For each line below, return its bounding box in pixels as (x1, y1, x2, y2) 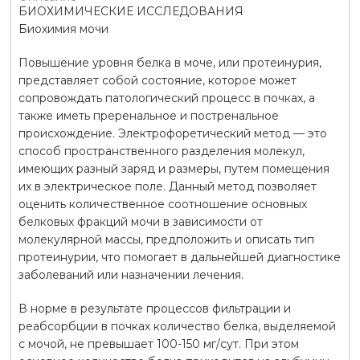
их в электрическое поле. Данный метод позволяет (18, 178, 317, 194)
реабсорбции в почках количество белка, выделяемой (18, 318, 336, 333)
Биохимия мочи (18, 21, 108, 36)
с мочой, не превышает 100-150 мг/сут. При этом (18, 336, 299, 351)
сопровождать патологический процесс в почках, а (18, 90, 315, 105)
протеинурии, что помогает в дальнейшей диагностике (18, 249, 341, 264)
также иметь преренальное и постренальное (18, 108, 279, 123)
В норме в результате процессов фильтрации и (18, 301, 291, 316)
